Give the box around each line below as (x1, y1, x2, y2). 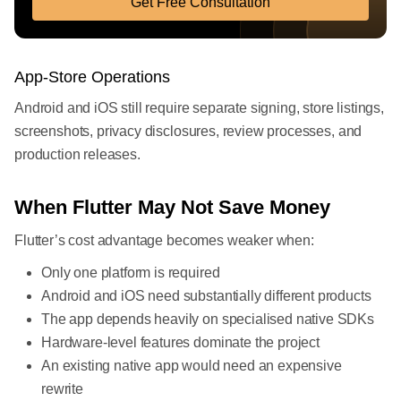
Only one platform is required (41, 265, 220, 281)
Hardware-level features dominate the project (41, 335, 320, 351)
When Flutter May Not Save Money (14, 196, 330, 219)
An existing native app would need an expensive (41, 358, 342, 374)
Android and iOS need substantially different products (41, 288, 371, 304)
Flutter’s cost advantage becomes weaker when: (14, 233, 314, 249)
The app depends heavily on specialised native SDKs (41, 311, 374, 328)
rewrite (41, 381, 83, 397)
